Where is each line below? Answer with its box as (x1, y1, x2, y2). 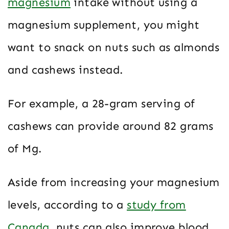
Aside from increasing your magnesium (8, 175, 220, 190)
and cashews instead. (8, 63, 123, 77)
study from (127, 198, 186, 212)
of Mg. (8, 142, 45, 156)
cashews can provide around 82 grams (8, 119, 214, 133)
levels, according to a (8, 198, 127, 212)
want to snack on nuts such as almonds (8, 40, 220, 55)
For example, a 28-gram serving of (8, 97, 195, 111)
